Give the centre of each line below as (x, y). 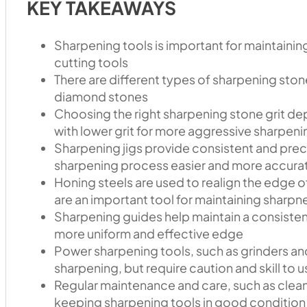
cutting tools (91, 62)
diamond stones (101, 97)
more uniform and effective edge (148, 234)
